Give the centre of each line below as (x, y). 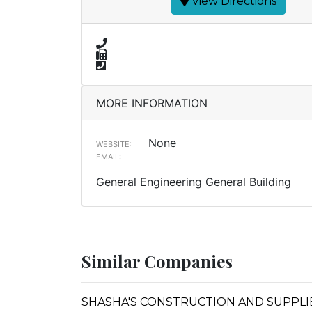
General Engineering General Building (194, 182)
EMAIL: (109, 157)
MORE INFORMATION (152, 103)
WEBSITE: (114, 144)
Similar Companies (157, 261)
